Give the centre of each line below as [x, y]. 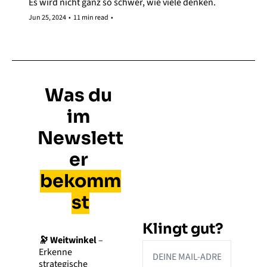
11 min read [91, 18]
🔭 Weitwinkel [68, 240]
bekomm [80, 181]
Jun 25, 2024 [47, 18]
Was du [78, 96]
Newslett [80, 139]
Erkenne [55, 252]
